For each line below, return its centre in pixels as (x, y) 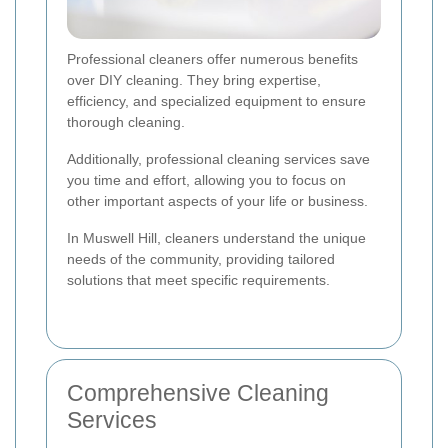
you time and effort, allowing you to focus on (206, 180)
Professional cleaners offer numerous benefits (212, 59)
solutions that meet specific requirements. (198, 280)
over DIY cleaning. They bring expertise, (194, 80)
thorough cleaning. (126, 122)
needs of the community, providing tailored (201, 259)
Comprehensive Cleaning (198, 393)
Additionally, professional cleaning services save (218, 159)
